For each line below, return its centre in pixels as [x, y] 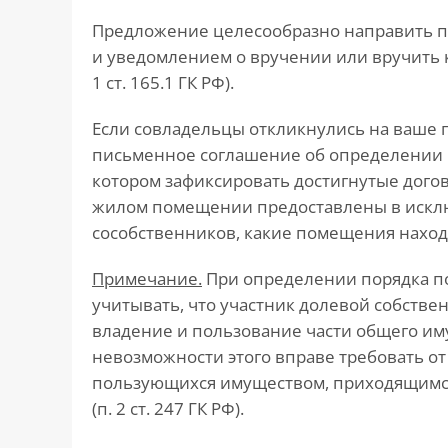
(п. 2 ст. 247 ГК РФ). [168, 409]
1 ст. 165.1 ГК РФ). [163, 83]
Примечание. [147, 279]
